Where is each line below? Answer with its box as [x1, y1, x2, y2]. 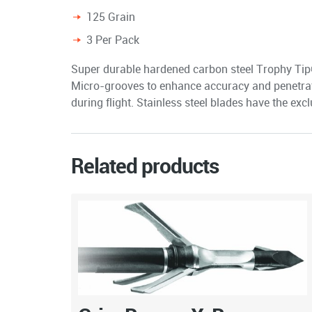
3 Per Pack [86, 32, 139, 48]
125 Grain [86, 9, 135, 25]
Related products [71, 151, 219, 180]
